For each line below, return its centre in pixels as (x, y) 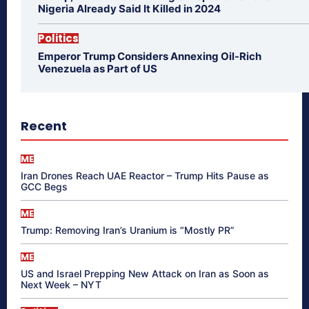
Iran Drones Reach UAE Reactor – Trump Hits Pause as (145, 176)
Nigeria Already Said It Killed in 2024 (129, 9)
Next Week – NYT (61, 285)
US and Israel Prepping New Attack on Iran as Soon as (145, 274)
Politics (58, 39)
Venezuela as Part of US (98, 69)
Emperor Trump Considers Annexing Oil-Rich (150, 57)
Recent (44, 126)
